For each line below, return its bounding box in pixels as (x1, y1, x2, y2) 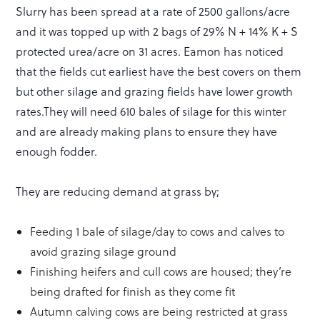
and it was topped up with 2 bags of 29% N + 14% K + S (16, 23, 299, 39)
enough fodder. (16, 143, 98, 159)
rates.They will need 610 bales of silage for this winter (16, 103, 287, 119)
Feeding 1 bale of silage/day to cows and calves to (30, 223, 285, 239)
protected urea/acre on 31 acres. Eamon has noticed (16, 43, 284, 59)
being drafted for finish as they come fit (30, 283, 236, 299)
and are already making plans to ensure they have (16, 123, 278, 139)
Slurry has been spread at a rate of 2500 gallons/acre (16, 3, 291, 19)
